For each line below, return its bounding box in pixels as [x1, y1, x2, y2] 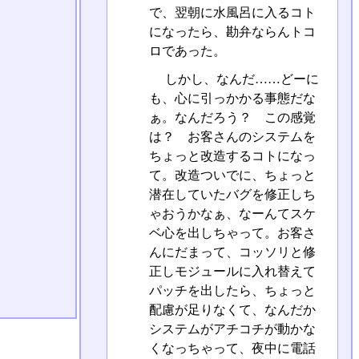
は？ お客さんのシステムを [148, 129, 316, 143]
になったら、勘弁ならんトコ [148, 24, 316, 38]
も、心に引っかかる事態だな [148, 91, 316, 105]
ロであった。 [148, 43, 226, 58]
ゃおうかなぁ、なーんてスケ [148, 206, 316, 220]
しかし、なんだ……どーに [161, 71, 319, 86]
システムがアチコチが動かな [148, 321, 316, 336]
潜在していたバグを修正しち [148, 187, 316, 201]
